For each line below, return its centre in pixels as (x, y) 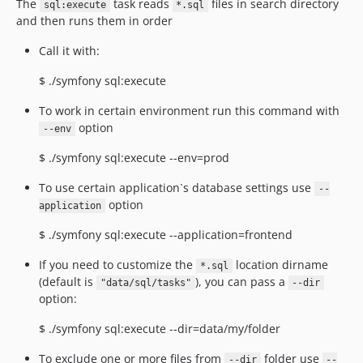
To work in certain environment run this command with (189, 111)
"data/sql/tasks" (145, 283)
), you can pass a (241, 282)
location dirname (280, 265)
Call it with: (69, 51)
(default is (68, 282)
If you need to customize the (117, 265)
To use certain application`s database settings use (177, 188)
